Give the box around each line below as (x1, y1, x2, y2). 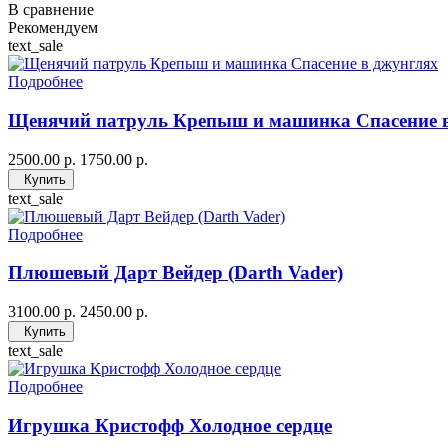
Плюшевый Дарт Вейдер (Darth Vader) (8, 262, 343, 284)
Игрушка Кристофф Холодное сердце (8, 414, 332, 436)
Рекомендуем (8, 19, 98, 37)
